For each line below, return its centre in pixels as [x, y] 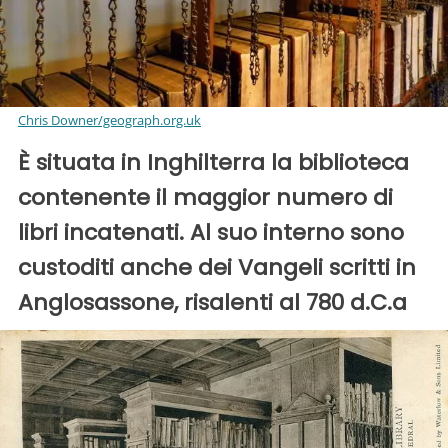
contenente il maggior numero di [205, 198]
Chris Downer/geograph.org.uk [109, 120]
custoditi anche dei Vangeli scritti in [217, 268]
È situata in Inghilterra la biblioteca [213, 163]
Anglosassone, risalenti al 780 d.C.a [212, 303]
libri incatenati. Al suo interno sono [211, 233]
